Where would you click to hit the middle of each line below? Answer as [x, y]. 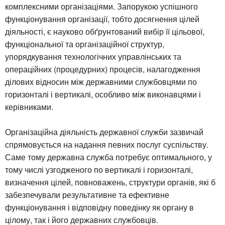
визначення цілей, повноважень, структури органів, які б [110, 182]
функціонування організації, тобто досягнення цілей [102, 19]
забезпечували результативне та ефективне [87, 194]
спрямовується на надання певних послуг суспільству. [107, 144]
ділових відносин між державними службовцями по [101, 81]
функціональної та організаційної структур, [85, 44]
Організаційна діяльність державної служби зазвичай [104, 132]
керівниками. [29, 106]
